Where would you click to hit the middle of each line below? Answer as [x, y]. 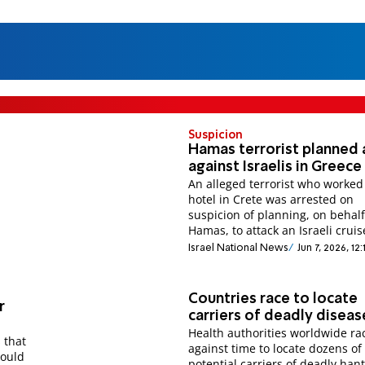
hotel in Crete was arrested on [271, 199]
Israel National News [239, 248]
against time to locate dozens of [275, 348]
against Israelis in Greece [275, 167]
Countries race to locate [273, 299]
